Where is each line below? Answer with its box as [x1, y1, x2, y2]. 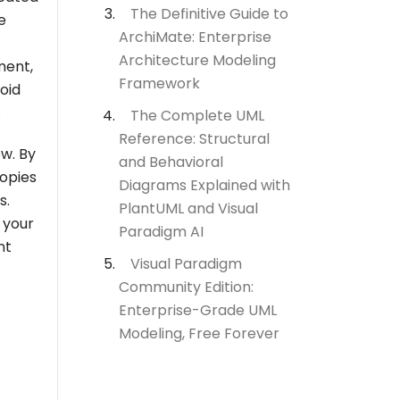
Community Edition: [119, 276, 254, 297]
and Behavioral [119, 151, 223, 172]
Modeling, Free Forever [119, 322, 279, 344]
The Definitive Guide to [130, 3, 288, 24]
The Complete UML [130, 104, 264, 126]
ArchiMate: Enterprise [119, 26, 271, 47]
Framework [119, 72, 200, 94]
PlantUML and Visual [119, 197, 258, 219]
